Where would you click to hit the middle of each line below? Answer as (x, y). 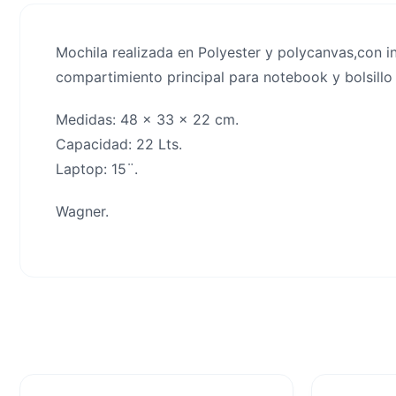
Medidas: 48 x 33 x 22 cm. (147, 119)
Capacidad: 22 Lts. (119, 144)
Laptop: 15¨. (97, 168)
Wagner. (82, 211)
